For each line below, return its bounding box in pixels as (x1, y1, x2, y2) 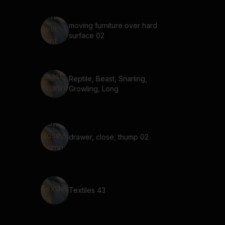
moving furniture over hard (69, 21, 157, 30)
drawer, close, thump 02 (69, 133, 149, 141)
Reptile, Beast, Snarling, (69, 74, 147, 83)
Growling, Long (69, 84, 119, 93)
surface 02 (69, 31, 104, 40)
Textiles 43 (69, 186, 105, 194)
